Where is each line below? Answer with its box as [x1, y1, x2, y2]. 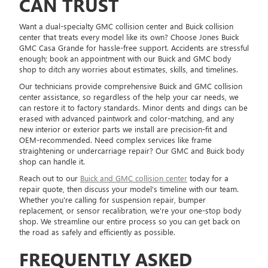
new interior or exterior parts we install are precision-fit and [19, 124, 227, 135]
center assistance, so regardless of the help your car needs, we [19, 92, 239, 102]
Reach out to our [19, 173, 80, 184]
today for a [187, 173, 229, 184]
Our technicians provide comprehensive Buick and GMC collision [19, 81, 242, 92]
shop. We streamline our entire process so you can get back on [19, 216, 240, 227]
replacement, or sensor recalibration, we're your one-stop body [19, 205, 241, 216]
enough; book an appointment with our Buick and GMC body [19, 53, 231, 64]
